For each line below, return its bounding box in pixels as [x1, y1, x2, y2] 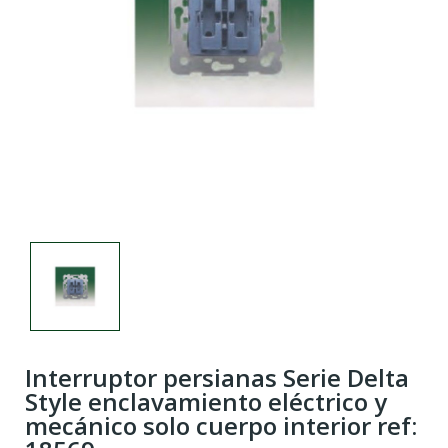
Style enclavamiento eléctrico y [25, 385, 387, 419]
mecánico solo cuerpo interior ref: [25, 409, 417, 443]
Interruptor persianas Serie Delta [25, 361, 409, 395]
